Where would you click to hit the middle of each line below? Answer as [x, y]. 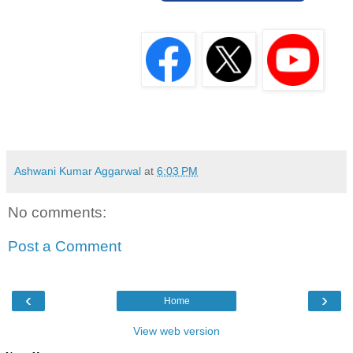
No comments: [57, 212]
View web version [176, 331]
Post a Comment [65, 247]
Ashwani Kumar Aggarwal [78, 171]
